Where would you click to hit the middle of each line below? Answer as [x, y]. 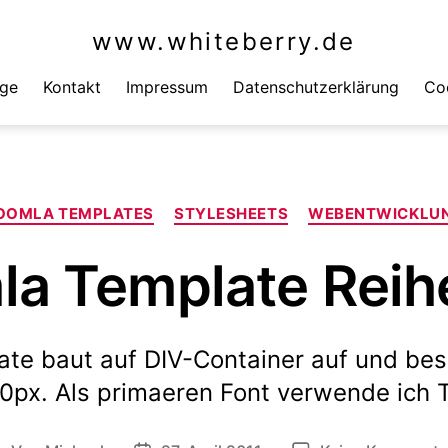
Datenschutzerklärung [316, 87]
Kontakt [72, 87]
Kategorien [269, 204]
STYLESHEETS [231, 213]
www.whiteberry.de [224, 41]
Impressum [167, 87]
